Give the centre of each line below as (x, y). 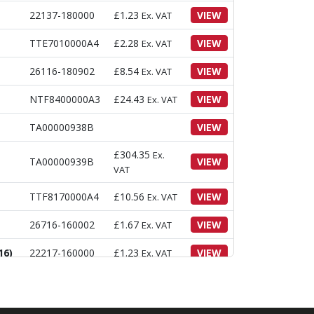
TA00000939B (62, 162)
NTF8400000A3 (65, 99)
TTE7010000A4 (64, 43)
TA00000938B (62, 127)
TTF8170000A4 (64, 197)
